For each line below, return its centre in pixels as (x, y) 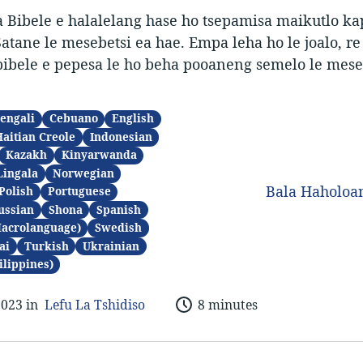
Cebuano (73, 119)
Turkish (46, 246)
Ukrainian (111, 246)
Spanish (119, 209)
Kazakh (27, 155)
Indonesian (121, 137)
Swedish (119, 228)
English (133, 119)
